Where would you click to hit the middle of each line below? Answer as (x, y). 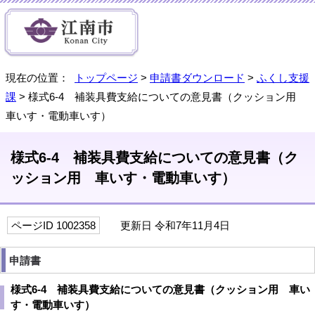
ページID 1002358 (53, 225)
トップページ (106, 78)
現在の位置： (40, 78)
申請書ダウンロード (197, 78)
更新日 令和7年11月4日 (168, 225)
